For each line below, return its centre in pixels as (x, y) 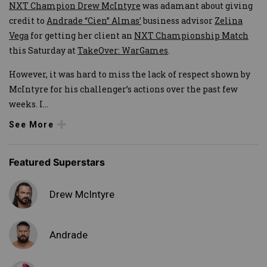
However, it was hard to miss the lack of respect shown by (130, 74)
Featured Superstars (57, 162)
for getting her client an (81, 35)
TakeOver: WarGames (123, 50)
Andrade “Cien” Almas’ (94, 20)
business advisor (178, 20)
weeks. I (26, 104)
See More (32, 124)
